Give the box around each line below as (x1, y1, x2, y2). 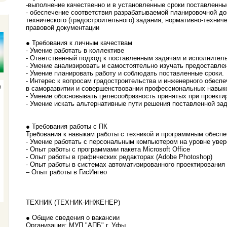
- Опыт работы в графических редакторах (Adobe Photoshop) (26, 153, 212, 161)
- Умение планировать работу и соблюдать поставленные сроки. (26, 69, 224, 78)
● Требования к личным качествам (26, 39, 132, 47)
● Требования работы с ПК (26, 123, 107, 131)
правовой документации (26, 24, 99, 32)
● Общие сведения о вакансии (26, 214, 120, 222)
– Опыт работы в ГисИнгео (26, 168, 107, 176)
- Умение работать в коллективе (26, 47, 124, 55)
